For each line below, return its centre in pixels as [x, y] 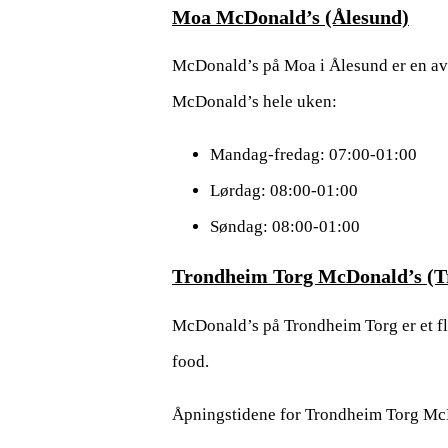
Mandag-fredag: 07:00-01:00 [313, 155]
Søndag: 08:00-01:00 [284, 227]
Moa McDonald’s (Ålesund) [290, 16]
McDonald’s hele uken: [254, 102]
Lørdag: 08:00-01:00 [283, 191]
